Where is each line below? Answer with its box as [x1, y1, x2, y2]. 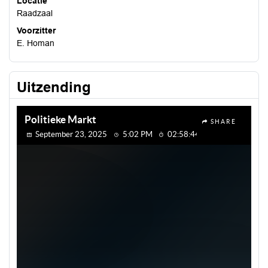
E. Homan [17, 38, 54, 48]
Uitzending [17, 79, 91, 95]
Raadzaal [17, 8, 53, 18]
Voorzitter [17, 26, 56, 35]
